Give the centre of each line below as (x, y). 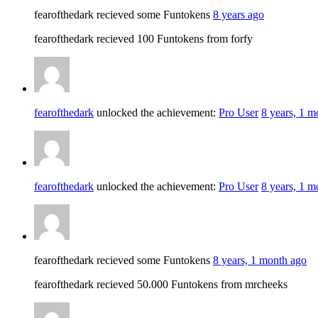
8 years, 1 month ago (260, 260)
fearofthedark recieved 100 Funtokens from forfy (143, 38)
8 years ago (238, 14)
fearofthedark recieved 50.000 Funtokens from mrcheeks (161, 284)
